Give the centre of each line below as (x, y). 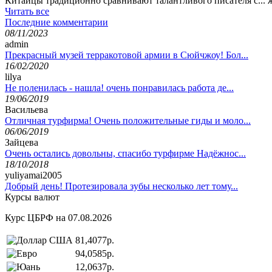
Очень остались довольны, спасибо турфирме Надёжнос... (125, 153)
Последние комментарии (56, 22)
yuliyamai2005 (33, 175)
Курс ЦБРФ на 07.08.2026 (58, 217)
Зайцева (22, 142)
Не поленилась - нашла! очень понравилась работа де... (119, 87)
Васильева (26, 109)
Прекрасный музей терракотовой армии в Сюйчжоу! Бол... (127, 55)
